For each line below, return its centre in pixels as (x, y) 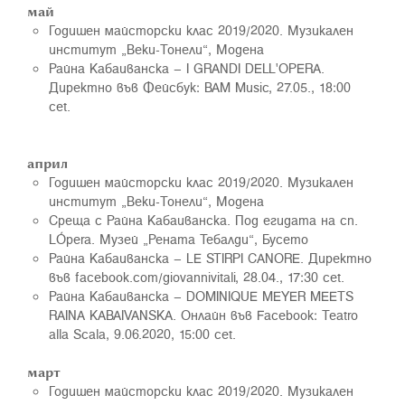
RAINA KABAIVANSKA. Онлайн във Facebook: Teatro (203, 315)
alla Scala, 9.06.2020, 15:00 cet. (142, 334)
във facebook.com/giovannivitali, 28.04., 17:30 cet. (197, 277)
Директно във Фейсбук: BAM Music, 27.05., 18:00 (200, 87)
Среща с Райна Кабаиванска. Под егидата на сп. (203, 220)
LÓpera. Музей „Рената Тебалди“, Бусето (179, 239)
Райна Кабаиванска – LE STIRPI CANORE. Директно (210, 258)
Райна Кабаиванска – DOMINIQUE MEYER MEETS (201, 296)
